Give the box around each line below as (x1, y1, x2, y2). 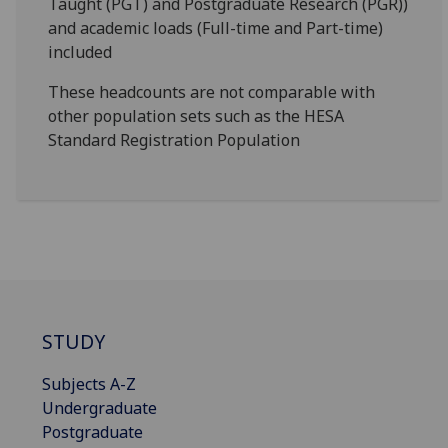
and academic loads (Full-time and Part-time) (48, 17, 384, 39)
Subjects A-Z (42, 372, 136, 395)
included (48, 41, 113, 63)
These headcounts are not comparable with (48, 81, 376, 103)
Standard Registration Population (48, 129, 301, 151)
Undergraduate (42, 396, 157, 419)
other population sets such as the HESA (48, 105, 345, 127)
